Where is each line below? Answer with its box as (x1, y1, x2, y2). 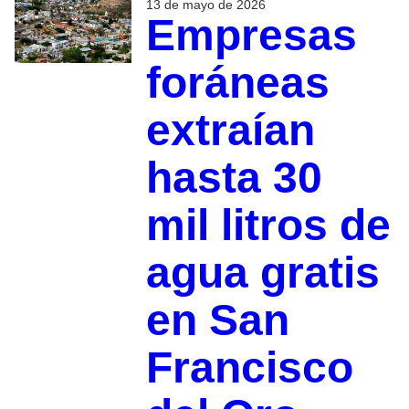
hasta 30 (145, 152, 322, 202)
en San (145, 295, 289, 344)
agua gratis (145, 247, 380, 297)
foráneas (145, 58, 330, 107)
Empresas (145, 10, 357, 59)
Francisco (145, 342, 353, 392)
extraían (145, 105, 315, 154)
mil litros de (145, 200, 391, 249)
